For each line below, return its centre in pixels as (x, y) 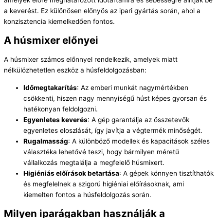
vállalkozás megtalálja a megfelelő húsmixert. (94, 162)
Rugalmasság (46, 141)
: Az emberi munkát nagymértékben (133, 87)
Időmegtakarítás (50, 87)
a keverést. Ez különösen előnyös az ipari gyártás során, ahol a (102, 10)
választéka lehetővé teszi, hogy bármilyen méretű (101, 152)
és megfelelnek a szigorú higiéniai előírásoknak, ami (104, 184)
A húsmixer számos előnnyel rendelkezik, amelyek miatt (91, 59)
